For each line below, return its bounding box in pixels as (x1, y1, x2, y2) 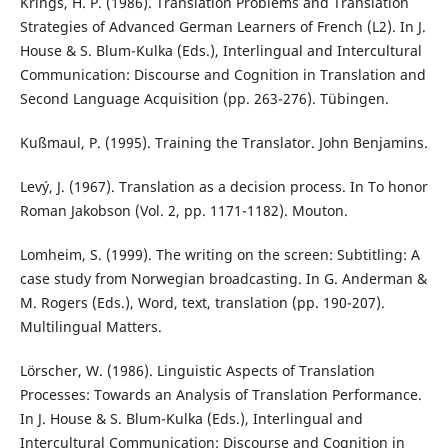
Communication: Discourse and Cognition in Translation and (19, 64, 426, 84)
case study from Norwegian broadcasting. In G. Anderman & (19, 268, 427, 288)
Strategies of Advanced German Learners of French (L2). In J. (19, 16, 426, 36)
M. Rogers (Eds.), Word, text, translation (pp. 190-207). (19, 292, 385, 312)
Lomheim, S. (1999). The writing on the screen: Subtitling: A (19, 244, 420, 264)
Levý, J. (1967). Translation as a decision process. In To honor (19, 176, 428, 196)
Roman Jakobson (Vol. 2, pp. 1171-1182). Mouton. (19, 200, 348, 220)
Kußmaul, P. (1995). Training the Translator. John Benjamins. (19, 132, 428, 152)
